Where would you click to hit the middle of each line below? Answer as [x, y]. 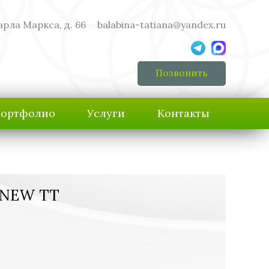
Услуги [106, 113]
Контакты [184, 113]
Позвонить [182, 73]
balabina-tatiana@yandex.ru [162, 25]
